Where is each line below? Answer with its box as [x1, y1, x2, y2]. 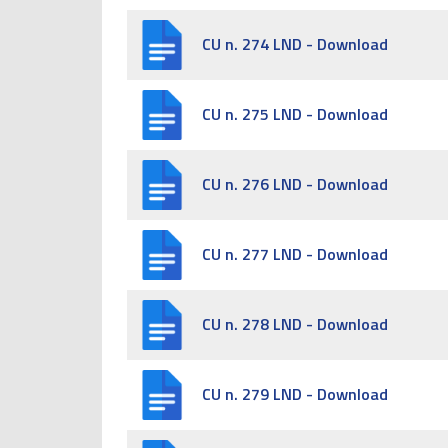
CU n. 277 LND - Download [202, 242, 388, 266]
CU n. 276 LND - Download [202, 172, 388, 196]
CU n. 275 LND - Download [202, 102, 388, 126]
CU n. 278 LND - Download [202, 312, 388, 336]
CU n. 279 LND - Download [202, 382, 388, 406]
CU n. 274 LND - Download [202, 32, 388, 56]
